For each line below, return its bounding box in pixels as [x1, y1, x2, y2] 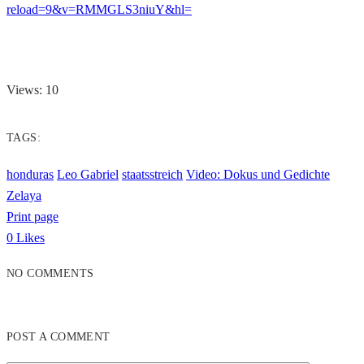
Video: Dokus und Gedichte [186, 167, 330, 181]
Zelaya [6, 188, 41, 202]
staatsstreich [122, 167, 183, 181]
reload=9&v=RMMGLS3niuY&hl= [6, 2, 192, 16]
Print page [6, 209, 58, 223]
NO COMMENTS [6, 266, 94, 279]
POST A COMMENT [6, 330, 110, 343]
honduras [6, 167, 54, 181]
